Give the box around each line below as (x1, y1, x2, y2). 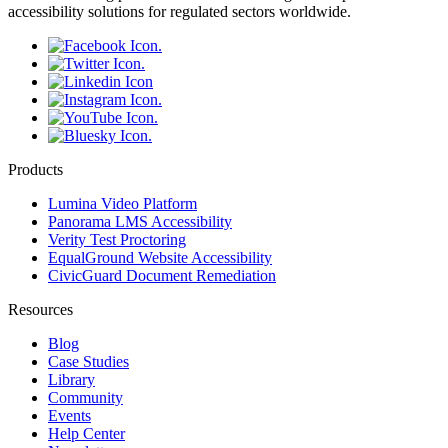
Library (48, 370, 95, 388)
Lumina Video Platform (48, 194, 197, 212)
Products (8, 160, 63, 178)
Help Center (48, 424, 125, 442)
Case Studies (48, 352, 129, 370)
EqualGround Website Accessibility (48, 248, 272, 266)
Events (48, 406, 91, 424)
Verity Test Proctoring (48, 230, 186, 248)
